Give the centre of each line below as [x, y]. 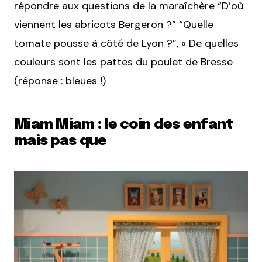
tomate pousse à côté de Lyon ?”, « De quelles [126, 43]
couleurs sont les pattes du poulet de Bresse [123, 62]
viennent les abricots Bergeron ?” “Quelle [114, 25]
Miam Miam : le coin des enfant [124, 125]
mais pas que [61, 141]
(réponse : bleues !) [60, 81]
